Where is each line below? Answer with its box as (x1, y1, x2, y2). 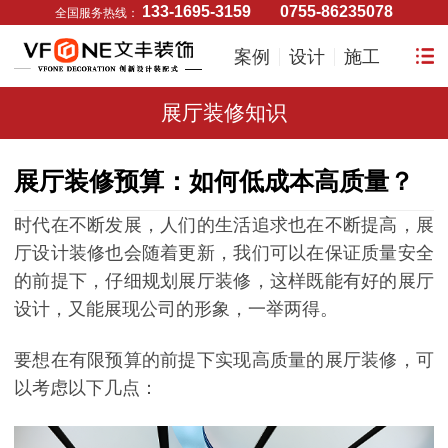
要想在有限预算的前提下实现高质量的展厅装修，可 (14, 350, 434, 371)
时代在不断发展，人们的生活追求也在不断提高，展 (14, 215, 434, 236)
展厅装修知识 (161, 101, 287, 125)
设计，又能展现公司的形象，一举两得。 (14, 299, 338, 320)
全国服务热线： (55, 6, 142, 19)
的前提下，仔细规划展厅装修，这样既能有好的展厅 (14, 271, 434, 292)
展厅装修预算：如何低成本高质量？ (14, 167, 414, 196)
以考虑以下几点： (14, 378, 158, 399)
